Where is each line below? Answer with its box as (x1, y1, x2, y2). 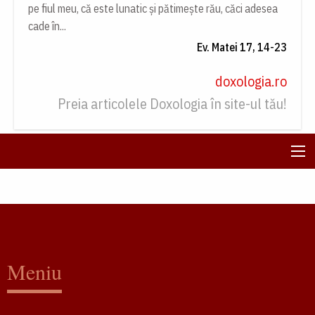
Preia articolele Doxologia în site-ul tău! (58, 94, 287, 113)
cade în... (28, 18, 66, 33)
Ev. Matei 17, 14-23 (197, 39, 287, 54)
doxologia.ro (215, 71, 287, 91)
